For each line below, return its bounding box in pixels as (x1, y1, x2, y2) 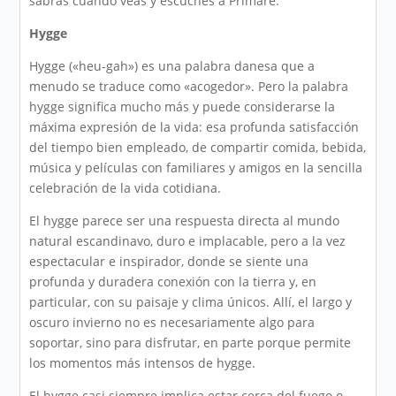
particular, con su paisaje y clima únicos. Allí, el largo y (29, 293, 353, 311)
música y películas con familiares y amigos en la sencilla (29, 159, 363, 177)
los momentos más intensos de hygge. (29, 354, 256, 372)
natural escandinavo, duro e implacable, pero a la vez (29, 232, 346, 250)
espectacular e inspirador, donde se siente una (29, 253, 309, 270)
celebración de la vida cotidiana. (29, 179, 222, 197)
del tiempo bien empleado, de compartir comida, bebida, (29, 139, 367, 156)
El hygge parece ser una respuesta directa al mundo (29, 212, 340, 230)
